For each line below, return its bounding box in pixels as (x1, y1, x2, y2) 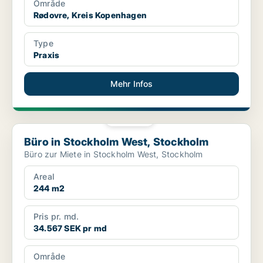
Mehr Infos (110, 79, 153, 89)
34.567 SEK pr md (33, 223, 107, 234)
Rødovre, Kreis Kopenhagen (33, 10, 147, 21)
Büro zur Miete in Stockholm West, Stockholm (24, 149, 203, 160)
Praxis (33, 50, 60, 60)
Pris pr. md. (33, 211, 79, 222)
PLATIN (122, 115, 145, 122)
